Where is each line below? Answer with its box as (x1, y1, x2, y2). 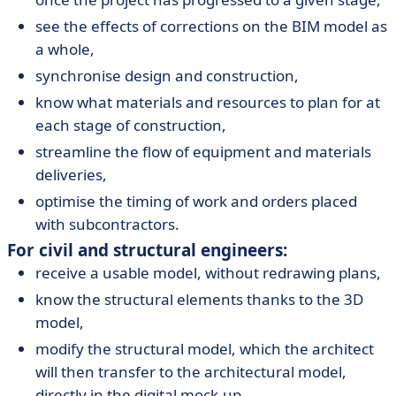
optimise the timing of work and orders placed (35, 191, 357, 211)
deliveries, (35, 164, 107, 185)
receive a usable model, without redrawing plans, (35, 263, 381, 283)
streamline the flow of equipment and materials (35, 141, 371, 162)
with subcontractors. (35, 214, 179, 234)
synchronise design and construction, (35, 65, 299, 86)
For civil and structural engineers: (7, 239, 287, 262)
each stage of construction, (35, 115, 226, 135)
